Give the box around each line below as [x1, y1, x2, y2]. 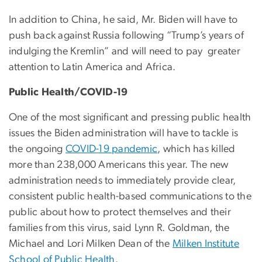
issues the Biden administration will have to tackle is [9, 128, 239, 139]
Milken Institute [173, 239, 239, 250]
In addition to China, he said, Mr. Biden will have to [9, 15, 238, 26]
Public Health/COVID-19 [9, 87, 128, 98]
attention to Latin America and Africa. [9, 62, 176, 73]
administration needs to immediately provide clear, [9, 175, 236, 187]
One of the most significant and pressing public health [9, 112, 251, 123]
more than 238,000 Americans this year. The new [9, 160, 229, 171]
